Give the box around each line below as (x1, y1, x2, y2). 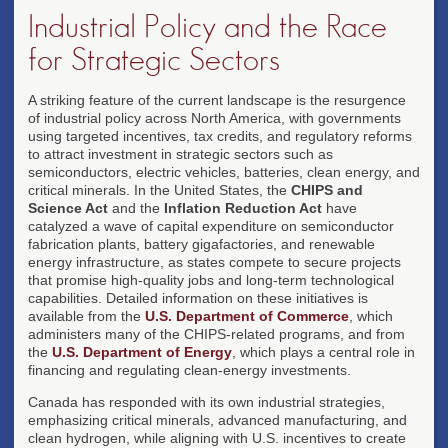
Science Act (28, 199, 108, 216)
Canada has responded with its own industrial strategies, (28, 393, 385, 410)
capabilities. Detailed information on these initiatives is (28, 289, 368, 306)
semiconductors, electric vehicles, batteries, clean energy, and (28, 163, 420, 180)
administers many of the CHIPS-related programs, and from (28, 325, 405, 342)
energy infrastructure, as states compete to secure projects (28, 253, 401, 270)
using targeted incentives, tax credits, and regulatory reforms (28, 127, 412, 144)
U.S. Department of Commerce (145, 307, 349, 324)
